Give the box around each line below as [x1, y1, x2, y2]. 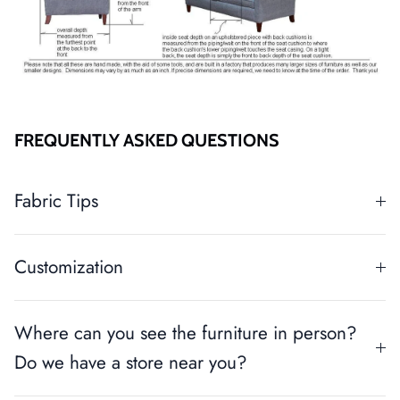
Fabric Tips [14, 187, 98, 215]
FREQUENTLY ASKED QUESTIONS [14, 129, 279, 152]
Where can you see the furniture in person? [14, 320, 357, 347]
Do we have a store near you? [14, 349, 247, 377]
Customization [14, 254, 123, 281]
